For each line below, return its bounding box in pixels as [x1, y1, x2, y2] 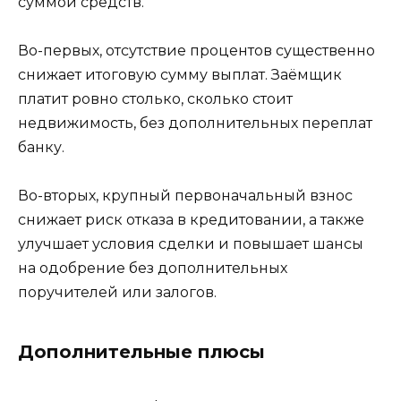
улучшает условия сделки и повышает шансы [18, 235, 363, 252]
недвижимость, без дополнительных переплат [18, 114, 372, 132]
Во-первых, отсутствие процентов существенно [18, 41, 375, 59]
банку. [18, 138, 64, 156]
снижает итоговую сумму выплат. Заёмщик [18, 65, 342, 83]
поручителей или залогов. [18, 283, 217, 301]
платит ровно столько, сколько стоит [18, 90, 293, 107]
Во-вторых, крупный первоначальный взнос [18, 186, 353, 204]
